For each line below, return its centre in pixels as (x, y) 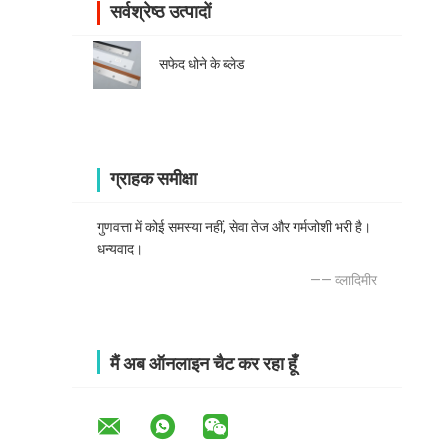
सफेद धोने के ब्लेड (202, 64)
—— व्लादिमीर (343, 280)
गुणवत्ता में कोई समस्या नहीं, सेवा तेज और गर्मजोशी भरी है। (234, 227)
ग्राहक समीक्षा (153, 179)
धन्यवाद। (120, 249)
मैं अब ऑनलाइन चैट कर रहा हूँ (203, 364)
